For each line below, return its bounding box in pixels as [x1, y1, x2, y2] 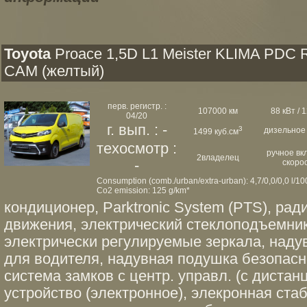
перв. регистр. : [107, 101, 167, 111]
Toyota [4, 46, 51, 62]
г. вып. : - [106, 122, 167, 138]
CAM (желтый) [4, 63, 104, 79]
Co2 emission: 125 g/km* [97, 186, 190, 195]
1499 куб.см [193, 127, 238, 136]
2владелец [196, 153, 239, 162]
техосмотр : [97, 140, 177, 157]
